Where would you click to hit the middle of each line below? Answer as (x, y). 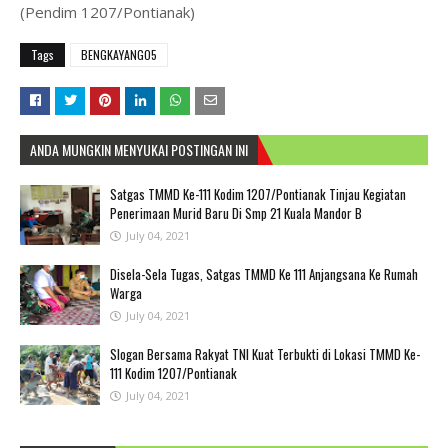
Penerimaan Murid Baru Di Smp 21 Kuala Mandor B (236, 212)
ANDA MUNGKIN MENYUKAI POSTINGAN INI (139, 149)
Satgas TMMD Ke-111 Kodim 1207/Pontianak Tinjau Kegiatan (258, 193)
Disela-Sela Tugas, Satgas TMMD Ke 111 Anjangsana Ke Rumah (264, 273)
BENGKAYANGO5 (119, 54)
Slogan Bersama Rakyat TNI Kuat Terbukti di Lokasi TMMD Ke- (265, 353)
